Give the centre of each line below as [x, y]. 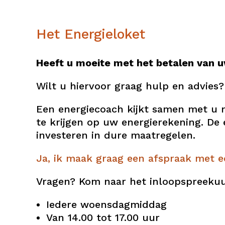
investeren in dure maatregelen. [116, 135]
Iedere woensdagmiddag [106, 205]
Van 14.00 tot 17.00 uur [103, 218]
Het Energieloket [91, 34]
